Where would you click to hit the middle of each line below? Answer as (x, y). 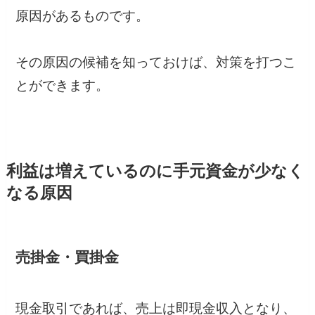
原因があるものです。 (83, 16)
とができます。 (63, 86)
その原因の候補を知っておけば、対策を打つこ (156, 63)
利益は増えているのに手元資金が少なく (155, 172)
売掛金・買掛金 (67, 257)
